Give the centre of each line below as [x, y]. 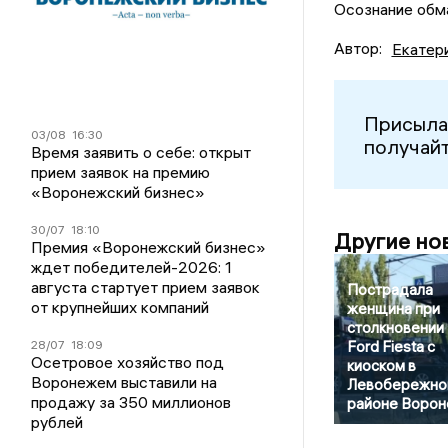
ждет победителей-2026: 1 [132, 266]
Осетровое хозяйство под [128, 361]
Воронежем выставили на [124, 381]
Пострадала [389, 290]
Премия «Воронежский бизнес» [149, 246]
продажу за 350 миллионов [131, 401]
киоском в [381, 366]
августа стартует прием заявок [146, 286]
